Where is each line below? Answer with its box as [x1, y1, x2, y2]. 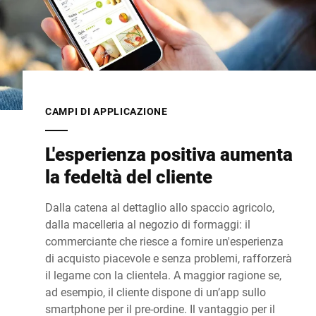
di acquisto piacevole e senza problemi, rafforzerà [45, 250, 292, 266]
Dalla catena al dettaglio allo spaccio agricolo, [45, 200, 274, 215]
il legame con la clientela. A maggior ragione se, [45, 267, 281, 283]
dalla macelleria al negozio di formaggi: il [45, 217, 250, 232]
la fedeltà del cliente [45, 164, 212, 189]
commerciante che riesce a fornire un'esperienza [45, 233, 284, 249]
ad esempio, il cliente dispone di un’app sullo [45, 284, 266, 300]
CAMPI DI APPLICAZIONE [45, 104, 168, 119]
